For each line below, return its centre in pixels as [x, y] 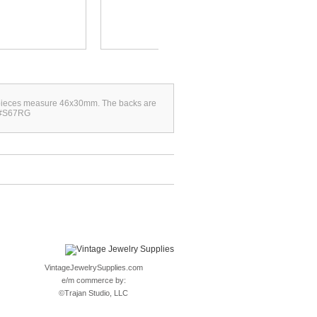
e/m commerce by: [93, 280]
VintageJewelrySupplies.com [93, 267]
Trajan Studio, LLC [96, 293]
